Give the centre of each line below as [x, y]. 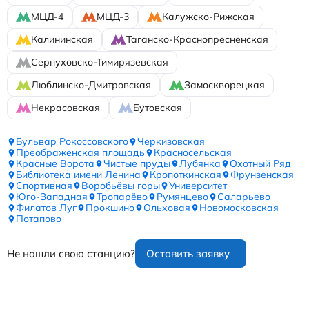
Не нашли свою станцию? [71, 254]
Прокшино [110, 208]
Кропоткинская [186, 175]
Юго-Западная [52, 197]
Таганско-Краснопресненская [197, 40]
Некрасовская [66, 108]
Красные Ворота [55, 164]
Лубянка [200, 164]
